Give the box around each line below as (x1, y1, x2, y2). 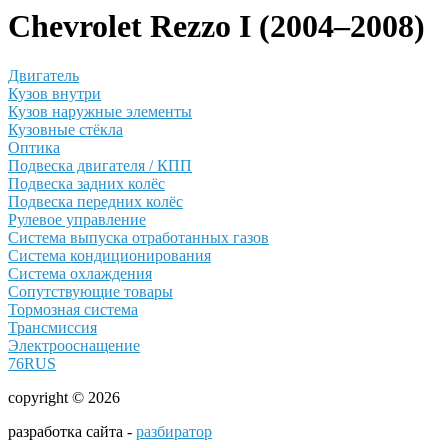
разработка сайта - (8, 422, 136, 440)
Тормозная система (8, 300, 138, 318)
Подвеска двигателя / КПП (8, 156, 192, 174)
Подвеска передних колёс (8, 192, 183, 210)
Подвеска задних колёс (8, 174, 165, 192)
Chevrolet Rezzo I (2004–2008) (8, 8, 425, 45)
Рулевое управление (8, 210, 146, 228)
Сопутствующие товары (8, 282, 173, 300)
